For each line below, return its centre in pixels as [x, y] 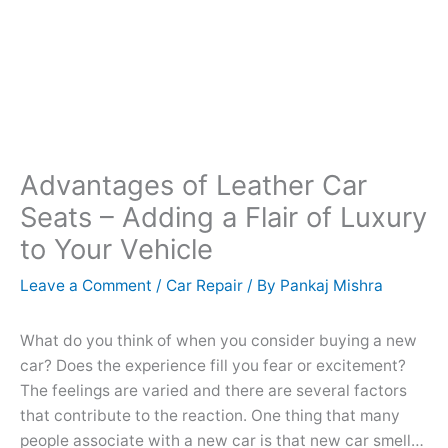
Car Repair [204, 286]
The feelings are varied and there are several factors [213, 391]
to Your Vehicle [116, 249]
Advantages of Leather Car [193, 185]
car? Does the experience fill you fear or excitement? [213, 366]
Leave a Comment [86, 286]
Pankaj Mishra [331, 286]
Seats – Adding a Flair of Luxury [223, 217]
